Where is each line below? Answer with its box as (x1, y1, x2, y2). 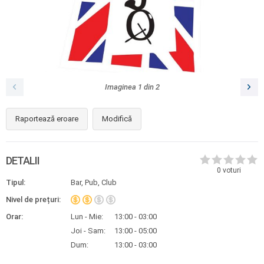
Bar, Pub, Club (71, 178, 117, 187)
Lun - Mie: (71, 212, 103, 221)
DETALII (6, 154, 39, 167)
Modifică (102, 114, 132, 123)
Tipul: (6, 178, 25, 187)
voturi (220, 166, 241, 174)
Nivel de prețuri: (6, 195, 61, 204)
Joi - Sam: (71, 226, 105, 235)
